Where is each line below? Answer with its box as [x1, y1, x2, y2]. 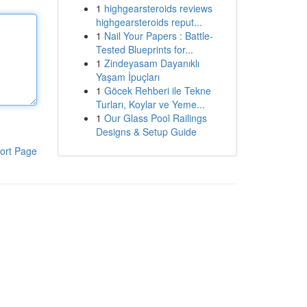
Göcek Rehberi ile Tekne [103, 84, 211, 97]
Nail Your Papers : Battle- [103, 29, 213, 42]
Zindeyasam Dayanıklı [103, 56, 199, 70]
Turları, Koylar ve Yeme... [95, 97, 205, 111]
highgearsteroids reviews [103, 1, 212, 15]
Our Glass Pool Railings [103, 111, 207, 125]
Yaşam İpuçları [95, 70, 160, 84]
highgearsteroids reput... [95, 15, 202, 29]
